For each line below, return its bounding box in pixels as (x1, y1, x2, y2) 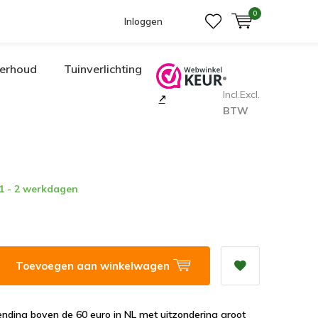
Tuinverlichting (64, 62, 142, 76)
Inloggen (124, 16, 163, 27)
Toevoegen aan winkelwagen (16, 258, 173, 273)
